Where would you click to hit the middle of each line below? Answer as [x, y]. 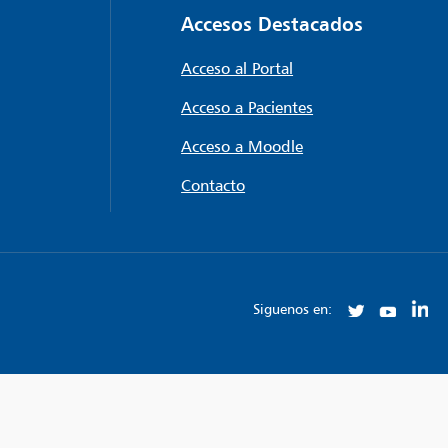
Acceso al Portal [237, 68]
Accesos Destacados [272, 23]
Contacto [213, 185]
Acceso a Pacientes [247, 107]
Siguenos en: [292, 309]
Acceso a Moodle [242, 146]
